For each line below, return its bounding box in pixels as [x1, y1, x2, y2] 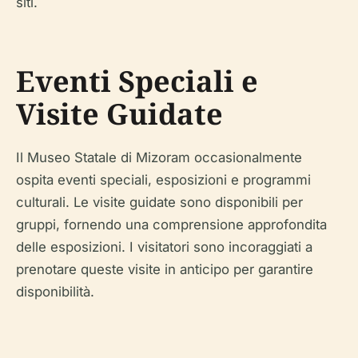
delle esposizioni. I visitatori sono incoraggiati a [16, 239, 312, 255]
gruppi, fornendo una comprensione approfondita [16, 217, 327, 233]
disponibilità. [16, 284, 94, 300]
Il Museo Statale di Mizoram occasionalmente [16, 149, 302, 165]
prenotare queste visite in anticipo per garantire [16, 261, 313, 277]
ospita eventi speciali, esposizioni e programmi [16, 172, 311, 188]
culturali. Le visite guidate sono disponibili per [16, 194, 303, 210]
